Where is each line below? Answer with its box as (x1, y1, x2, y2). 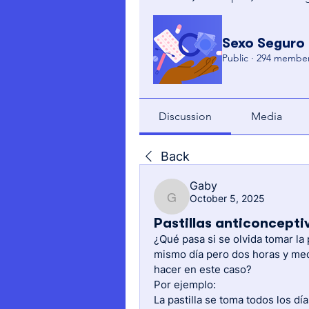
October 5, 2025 (190, 192, 265, 204)
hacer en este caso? (154, 263, 252, 276)
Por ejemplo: (154, 278, 219, 291)
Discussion (159, 110, 212, 123)
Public (222, 52, 248, 64)
